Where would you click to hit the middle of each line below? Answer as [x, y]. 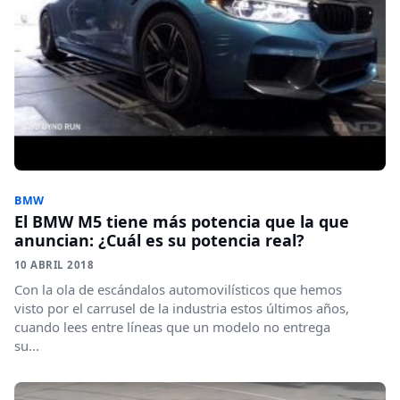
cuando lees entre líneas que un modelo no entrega [172, 326]
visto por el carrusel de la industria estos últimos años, [182, 308]
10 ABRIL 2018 [54, 264]
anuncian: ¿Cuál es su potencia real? [159, 240]
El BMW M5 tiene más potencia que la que [182, 221]
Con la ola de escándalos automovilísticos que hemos [178, 289]
